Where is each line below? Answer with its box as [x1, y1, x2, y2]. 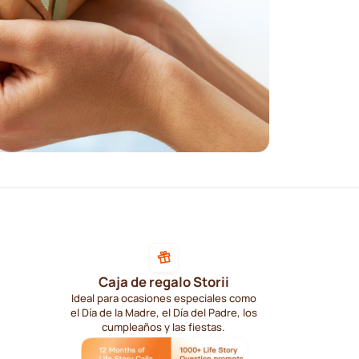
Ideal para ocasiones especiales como [71, 290, 256, 305]
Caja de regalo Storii [98, 272, 229, 291]
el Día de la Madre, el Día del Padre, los [70, 305, 257, 320]
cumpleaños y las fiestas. [102, 319, 226, 334]
